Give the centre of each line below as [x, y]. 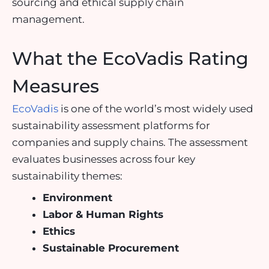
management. [48, 20]
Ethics [59, 231]
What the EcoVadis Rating [130, 58]
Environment [77, 198]
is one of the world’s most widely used [156, 108]
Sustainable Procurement [111, 248]
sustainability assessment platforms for [111, 125]
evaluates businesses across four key [104, 159]
